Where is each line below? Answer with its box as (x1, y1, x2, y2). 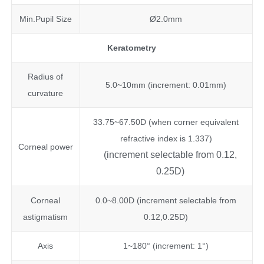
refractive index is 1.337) (120, 133, 212, 143)
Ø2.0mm (150, 14, 183, 24)
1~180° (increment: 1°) (123, 240, 209, 250)
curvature (28, 88, 64, 98)
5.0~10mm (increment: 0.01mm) (105, 80, 227, 90)
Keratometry (107, 42, 157, 52)
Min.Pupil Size (19, 14, 72, 24)
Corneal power (18, 141, 73, 151)
